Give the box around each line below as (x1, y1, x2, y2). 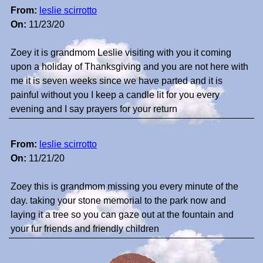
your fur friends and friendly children (11, 224, 159, 234)
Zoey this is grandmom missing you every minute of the (11, 181, 238, 192)
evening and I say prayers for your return (11, 104, 177, 114)
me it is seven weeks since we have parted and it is (11, 76, 222, 86)
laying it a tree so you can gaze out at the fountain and (11, 210, 234, 220)
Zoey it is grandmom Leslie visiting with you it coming (11, 48, 231, 58)
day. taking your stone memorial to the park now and (11, 195, 226, 206)
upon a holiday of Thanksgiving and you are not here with (11, 62, 248, 72)
